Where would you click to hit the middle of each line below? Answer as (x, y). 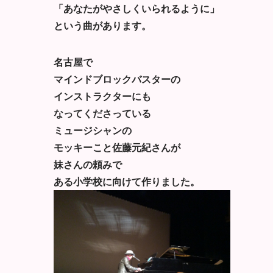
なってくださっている (102, 113)
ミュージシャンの (93, 130)
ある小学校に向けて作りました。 (127, 181)
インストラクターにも (102, 96)
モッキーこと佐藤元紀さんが (117, 147)
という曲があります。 (102, 25)
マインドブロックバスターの (117, 79)
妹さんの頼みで (88, 164)
